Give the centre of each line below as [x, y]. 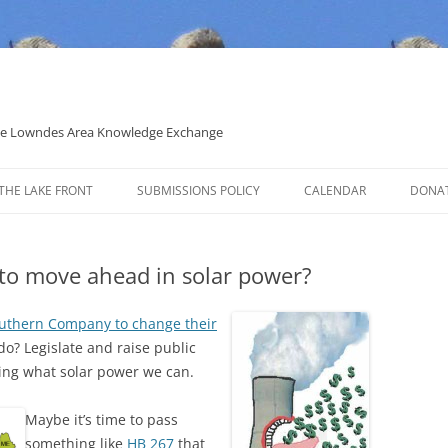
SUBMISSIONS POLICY [198, 190]
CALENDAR [335, 190]
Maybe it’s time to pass [101, 419]
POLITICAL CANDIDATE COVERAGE [235, 232]
